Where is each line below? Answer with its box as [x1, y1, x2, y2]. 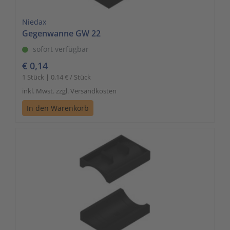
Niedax [22, 17, 46, 27]
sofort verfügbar [33, 44, 89, 54]
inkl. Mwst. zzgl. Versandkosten [22, 86, 117, 96]
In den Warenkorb [27, 103, 89, 113]
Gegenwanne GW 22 [22, 28, 101, 40]
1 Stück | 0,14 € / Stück [22, 72, 91, 82]
